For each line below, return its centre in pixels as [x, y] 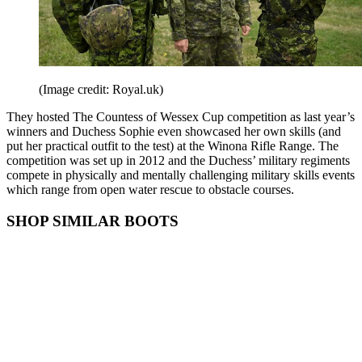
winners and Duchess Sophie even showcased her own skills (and [174, 132]
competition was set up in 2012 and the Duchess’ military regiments [178, 161]
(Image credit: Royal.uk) [101, 90]
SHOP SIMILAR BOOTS [93, 221]
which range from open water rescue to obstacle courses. [150, 190]
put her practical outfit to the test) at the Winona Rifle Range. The [173, 146]
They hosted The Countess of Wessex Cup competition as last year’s [181, 117]
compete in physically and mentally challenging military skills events [181, 175]
